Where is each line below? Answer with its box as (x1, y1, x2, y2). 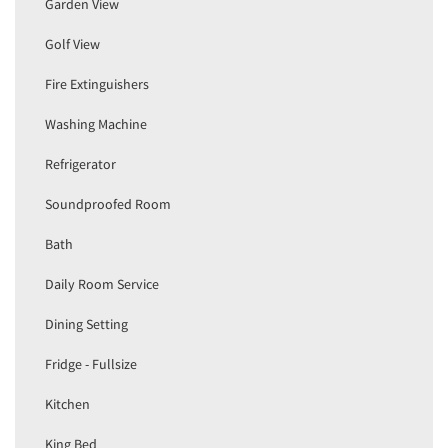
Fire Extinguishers (45, 75, 149, 94)
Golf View (45, 35, 100, 54)
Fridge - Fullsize (45, 355, 137, 374)
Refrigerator (45, 155, 116, 174)
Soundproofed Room (45, 195, 171, 214)
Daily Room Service (45, 275, 159, 294)
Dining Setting (45, 315, 128, 334)
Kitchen (45, 395, 90, 414)
